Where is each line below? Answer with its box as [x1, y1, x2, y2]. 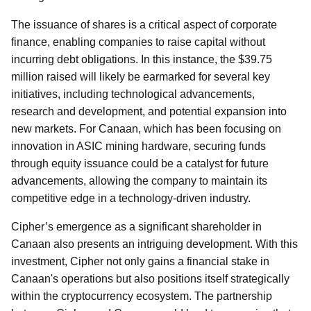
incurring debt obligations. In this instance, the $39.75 [11, 53, 272, 65]
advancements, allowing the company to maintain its [11, 175, 267, 187]
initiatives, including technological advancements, [11, 88, 255, 100]
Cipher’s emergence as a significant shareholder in [11, 221, 262, 233]
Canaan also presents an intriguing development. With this [11, 238, 298, 250]
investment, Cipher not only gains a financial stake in [11, 255, 269, 267]
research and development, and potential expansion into [11, 106, 287, 117]
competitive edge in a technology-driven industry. [11, 192, 251, 204]
